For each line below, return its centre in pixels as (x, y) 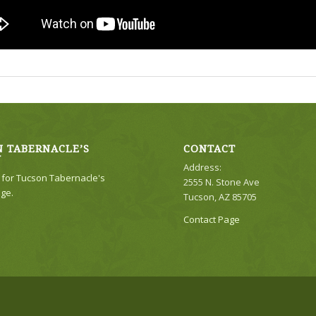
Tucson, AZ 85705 (220, 197)
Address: (203, 168)
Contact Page (212, 220)
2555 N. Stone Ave (222, 182)
